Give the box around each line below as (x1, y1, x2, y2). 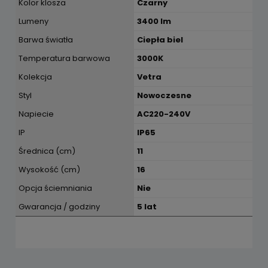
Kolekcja (19, 71, 52, 83)
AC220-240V (137, 108, 190, 120)
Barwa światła (19, 33, 73, 45)
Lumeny (19, 15, 48, 27)
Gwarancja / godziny (19, 200, 100, 212)
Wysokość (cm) (19, 163, 80, 175)
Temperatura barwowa (19, 52, 110, 64)
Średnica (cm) (19, 145, 75, 157)
